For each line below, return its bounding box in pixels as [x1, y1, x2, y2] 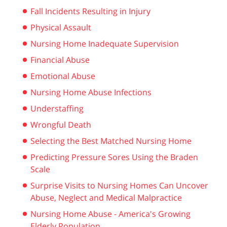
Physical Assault [30, 21, 91, 33]
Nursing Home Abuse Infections [30, 86, 152, 98]
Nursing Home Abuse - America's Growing [30, 208, 191, 219]
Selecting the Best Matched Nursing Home [30, 135, 192, 146]
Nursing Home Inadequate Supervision [30, 37, 179, 49]
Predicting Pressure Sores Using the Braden [30, 151, 198, 163]
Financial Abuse [30, 54, 90, 65]
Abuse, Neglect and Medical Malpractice [30, 192, 182, 203]
